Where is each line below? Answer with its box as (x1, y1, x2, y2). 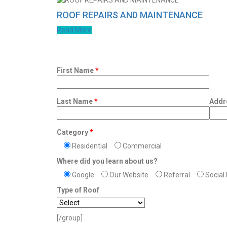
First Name (57, 66, 95, 74)
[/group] (57, 213, 83, 222)
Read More (57, 25, 92, 34)
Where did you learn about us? (57, 157, 158, 165)
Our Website (109, 170, 148, 179)
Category (57, 128, 90, 136)
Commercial (123, 141, 162, 150)
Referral (164, 170, 190, 179)
